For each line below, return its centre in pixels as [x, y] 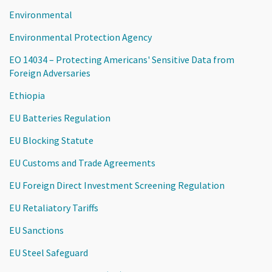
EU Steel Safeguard [49, 252]
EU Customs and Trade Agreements [82, 162]
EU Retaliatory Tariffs [54, 207]
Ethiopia [27, 95]
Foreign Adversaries [50, 73]
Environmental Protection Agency [80, 37]
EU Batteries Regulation [60, 117]
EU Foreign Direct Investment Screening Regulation [117, 185]
